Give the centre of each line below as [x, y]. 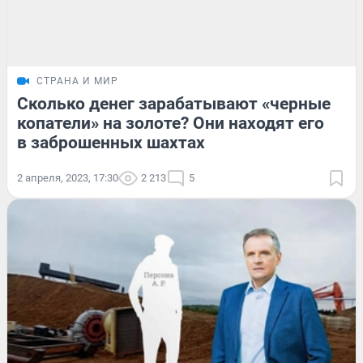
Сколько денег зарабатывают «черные [174, 103]
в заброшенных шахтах [111, 142]
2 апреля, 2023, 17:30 [68, 177]
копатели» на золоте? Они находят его [171, 123]
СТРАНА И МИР [77, 81]
